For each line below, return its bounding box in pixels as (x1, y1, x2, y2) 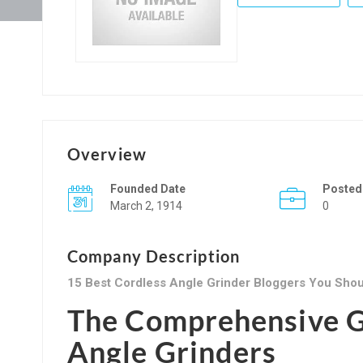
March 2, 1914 (110, 199, 182, 212)
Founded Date (110, 181, 186, 195)
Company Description (67, 246, 240, 266)
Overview (67, 143, 147, 164)
